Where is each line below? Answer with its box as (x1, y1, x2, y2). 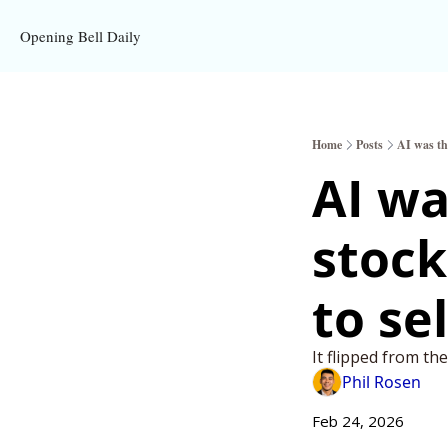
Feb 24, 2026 (312, 411, 404, 431)
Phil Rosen (342, 370, 421, 393)
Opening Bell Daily (20, 26, 141, 46)
